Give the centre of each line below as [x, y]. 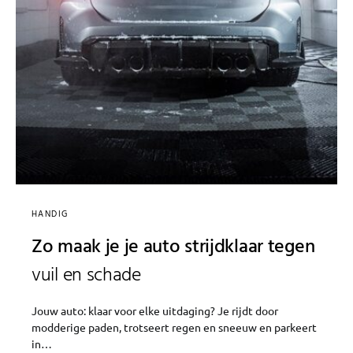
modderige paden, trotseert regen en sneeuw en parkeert [174, 327]
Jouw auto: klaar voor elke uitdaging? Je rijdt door [155, 310]
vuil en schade [86, 275]
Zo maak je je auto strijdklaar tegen [173, 247]
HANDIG [50, 214]
